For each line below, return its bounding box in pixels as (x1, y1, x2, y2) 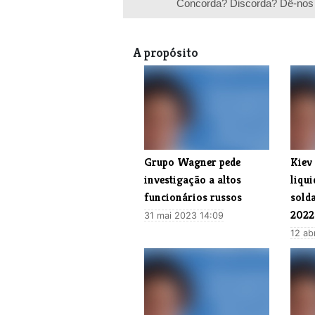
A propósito (134, 44, 198, 60)
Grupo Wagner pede (144, 154, 240, 169)
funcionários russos (144, 189, 242, 205)
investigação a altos (144, 172, 241, 187)
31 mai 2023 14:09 (144, 210, 224, 221)
